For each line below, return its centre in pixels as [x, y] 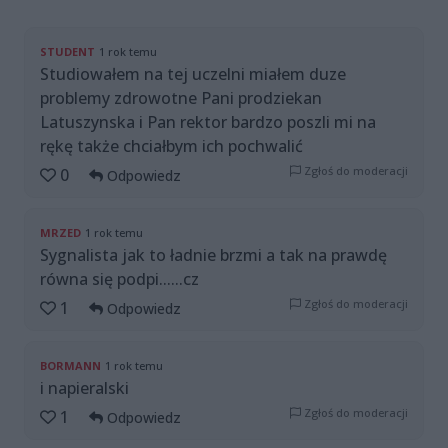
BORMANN [70, 366]
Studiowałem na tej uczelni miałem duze [193, 74]
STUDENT [67, 52]
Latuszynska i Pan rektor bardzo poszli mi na [208, 122]
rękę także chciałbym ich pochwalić [171, 146]
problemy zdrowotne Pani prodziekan [181, 98]
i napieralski [84, 388]
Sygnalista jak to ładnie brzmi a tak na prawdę [213, 255]
